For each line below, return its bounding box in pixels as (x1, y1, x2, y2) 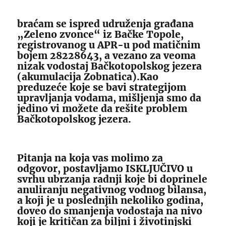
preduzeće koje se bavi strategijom (17, 81, 187, 94)
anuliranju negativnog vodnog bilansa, (17, 184, 207, 196)
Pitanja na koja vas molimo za (17, 152, 163, 164)
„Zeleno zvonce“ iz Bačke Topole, (17, 28, 184, 41)
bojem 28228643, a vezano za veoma (17, 49, 196, 62)
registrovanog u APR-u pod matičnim (17, 39, 201, 51)
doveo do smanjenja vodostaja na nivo (17, 205, 203, 217)
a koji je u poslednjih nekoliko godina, (17, 194, 204, 207)
